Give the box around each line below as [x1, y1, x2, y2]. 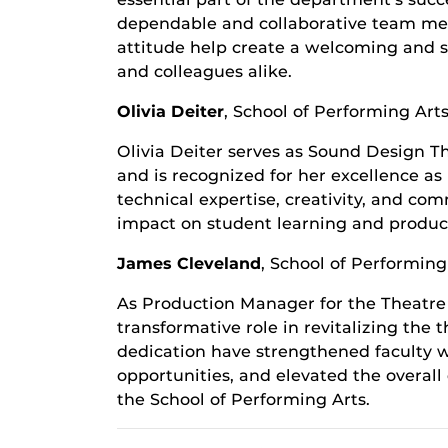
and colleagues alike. [117, 62, 292, 81]
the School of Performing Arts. [117, 390, 370, 409]
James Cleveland [117, 254, 261, 273]
